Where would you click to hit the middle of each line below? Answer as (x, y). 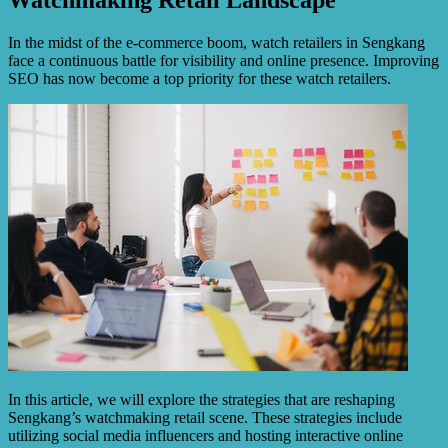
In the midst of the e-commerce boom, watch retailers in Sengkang (216, 42)
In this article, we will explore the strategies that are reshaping (201, 399)
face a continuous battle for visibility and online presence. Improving (223, 60)
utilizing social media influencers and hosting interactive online (205, 435)
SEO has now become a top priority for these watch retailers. (199, 78)
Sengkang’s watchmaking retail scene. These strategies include (205, 417)
